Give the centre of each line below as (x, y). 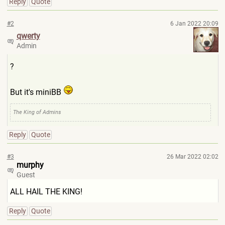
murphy (30, 165)
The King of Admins (37, 112)
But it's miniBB (36, 92)
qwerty (28, 36)
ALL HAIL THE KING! (46, 192)
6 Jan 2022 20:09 (194, 24)
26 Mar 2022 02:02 (192, 157)
